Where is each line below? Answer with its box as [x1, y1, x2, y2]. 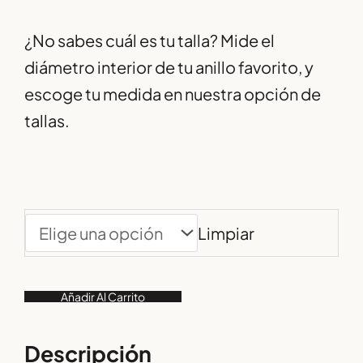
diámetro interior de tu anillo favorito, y [24, 57, 314, 78]
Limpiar [198, 223, 254, 244]
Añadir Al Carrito [61, 289, 145, 305]
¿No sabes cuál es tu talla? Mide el [24, 30, 275, 51]
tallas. [24, 110, 70, 131]
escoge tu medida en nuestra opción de [24, 83, 321, 105]
